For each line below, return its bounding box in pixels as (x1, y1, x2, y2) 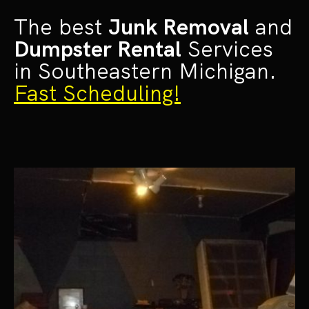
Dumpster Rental (14, 34, 181, 63)
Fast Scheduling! (14, 79, 181, 108)
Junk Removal (108, 12, 249, 41)
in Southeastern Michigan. (14, 57, 277, 86)
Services (181, 34, 273, 63)
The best (14, 12, 108, 41)
